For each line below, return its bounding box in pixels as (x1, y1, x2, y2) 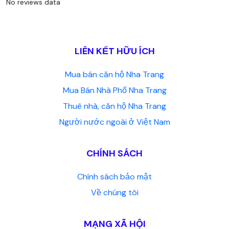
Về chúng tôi (90, 187, 139, 198)
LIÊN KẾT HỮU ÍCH (74, 45, 155, 57)
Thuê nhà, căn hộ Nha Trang (63, 101, 166, 111)
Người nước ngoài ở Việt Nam (59, 117, 170, 127)
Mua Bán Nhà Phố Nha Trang (62, 85, 167, 96)
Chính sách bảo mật (77, 171, 152, 182)
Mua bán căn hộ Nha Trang (65, 69, 164, 80)
